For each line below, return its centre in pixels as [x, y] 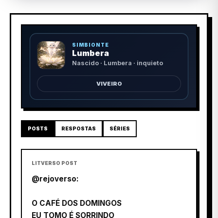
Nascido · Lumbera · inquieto [117, 63]
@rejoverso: [55, 179]
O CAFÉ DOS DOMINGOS [77, 203]
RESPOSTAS [79, 128]
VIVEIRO [109, 83]
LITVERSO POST [54, 163]
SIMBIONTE [90, 45]
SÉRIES [120, 128]
